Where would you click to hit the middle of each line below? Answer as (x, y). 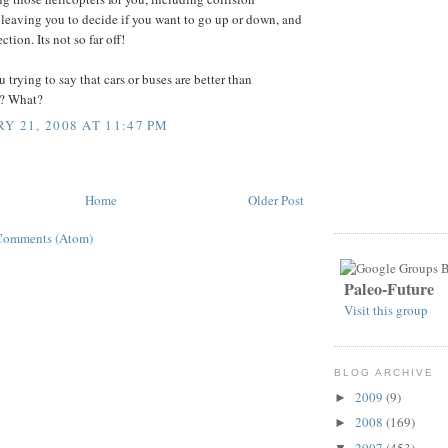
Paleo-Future (389, 289)
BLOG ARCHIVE (384, 373)
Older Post (276, 199)
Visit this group (386, 310)
